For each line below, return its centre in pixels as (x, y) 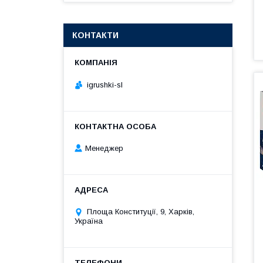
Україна (89, 221)
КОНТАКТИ (95, 35)
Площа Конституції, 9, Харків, (141, 212)
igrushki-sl (105, 85)
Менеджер (104, 149)
